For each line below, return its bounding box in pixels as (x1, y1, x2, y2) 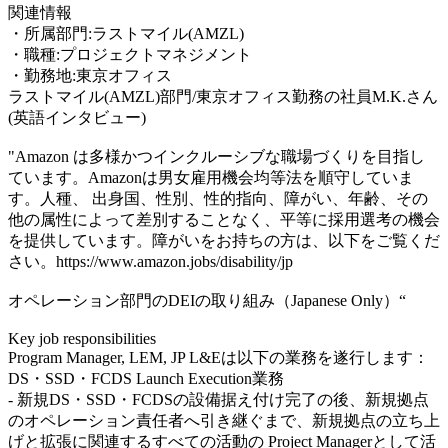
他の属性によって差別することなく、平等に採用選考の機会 (8, 210, 440, 228)
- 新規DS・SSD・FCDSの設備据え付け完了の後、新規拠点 (8, 390, 429, 408)
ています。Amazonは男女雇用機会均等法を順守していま (8, 168, 414, 186)
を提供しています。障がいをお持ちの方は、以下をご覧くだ (8, 231, 440, 249)
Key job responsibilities (8, 329, 156, 347)
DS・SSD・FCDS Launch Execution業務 (8, 369, 284, 387)
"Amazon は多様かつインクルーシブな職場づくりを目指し (8, 147, 425, 165)
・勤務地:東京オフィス (8, 66, 172, 84)
